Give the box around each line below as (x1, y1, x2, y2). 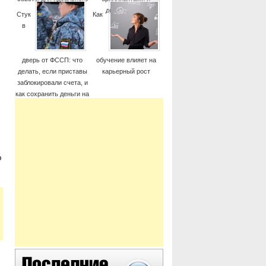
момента (39, 7, 66, 14)
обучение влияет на (96, 56, 156, 64)
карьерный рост (102, 68, 150, 75)
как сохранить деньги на (15, 90, 89, 97)
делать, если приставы (17, 68, 87, 75)
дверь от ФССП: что (22, 56, 83, 64)
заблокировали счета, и (17, 79, 88, 86)
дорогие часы (105, 7, 147, 14)
